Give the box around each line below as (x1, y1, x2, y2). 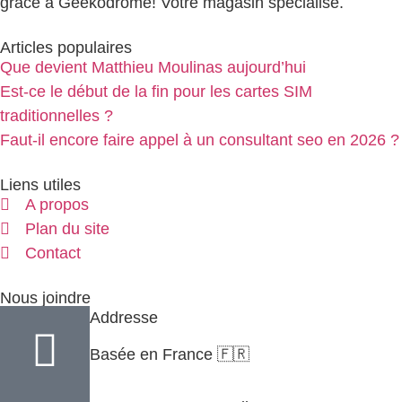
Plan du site (24, 219, 109, 238)
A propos (24, 195, 89, 214)
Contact (24, 243, 81, 262)
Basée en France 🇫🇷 (90, 345, 249, 364)
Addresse (90, 308, 158, 327)
